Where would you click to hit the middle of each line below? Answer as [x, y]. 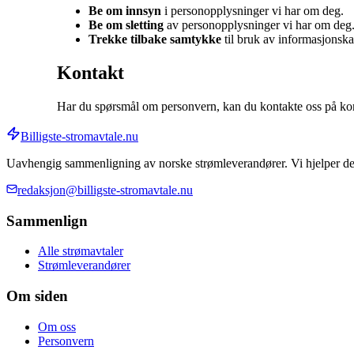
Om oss [57, 326]
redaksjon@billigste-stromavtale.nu [105, 190]
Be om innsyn [125, 11]
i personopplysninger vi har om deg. [252, 11]
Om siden [37, 296]
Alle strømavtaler [81, 251]
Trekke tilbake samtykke [155, 40]
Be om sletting [126, 25]
